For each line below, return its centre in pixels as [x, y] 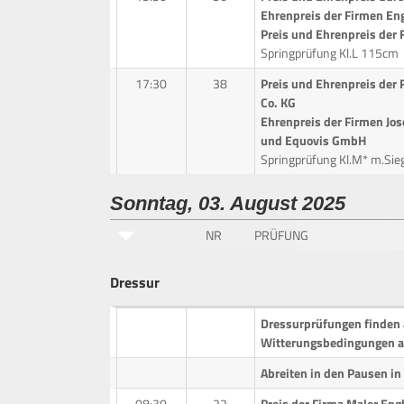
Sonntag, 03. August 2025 [228, 203]
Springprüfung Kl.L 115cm [329, 52]
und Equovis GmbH [313, 140]
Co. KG [278, 102]
